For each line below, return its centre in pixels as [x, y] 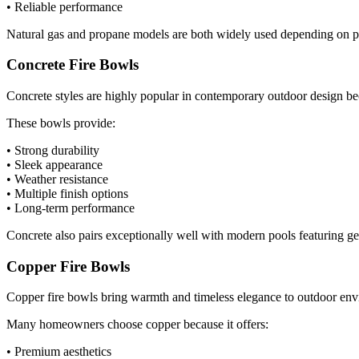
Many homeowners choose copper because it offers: [137, 325]
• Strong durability [53, 150]
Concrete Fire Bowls [73, 65]
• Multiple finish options [67, 194]
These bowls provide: [61, 123]
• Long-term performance [71, 208]
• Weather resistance [57, 179]
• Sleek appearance [54, 165]
